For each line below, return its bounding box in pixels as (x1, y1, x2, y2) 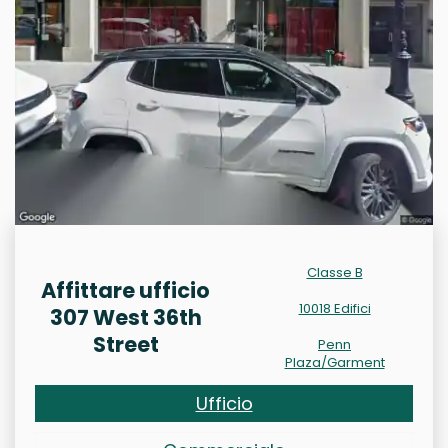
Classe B (306, 263, 363, 282)
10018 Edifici (298, 299, 371, 318)
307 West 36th (49, 303, 202, 332)
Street (92, 330, 159, 359)
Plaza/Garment (284, 353, 385, 372)
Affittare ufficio (41, 276, 210, 305)
